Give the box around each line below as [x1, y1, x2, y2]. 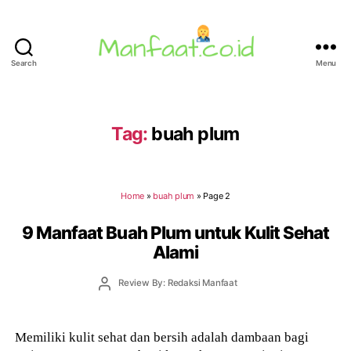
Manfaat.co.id [174, 68, 260, 85]
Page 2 [203, 190, 230, 201]
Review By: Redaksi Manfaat [118, 277, 237, 289]
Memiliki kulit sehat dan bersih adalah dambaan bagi [15, 329, 309, 346]
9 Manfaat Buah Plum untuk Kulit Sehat [21, 221, 330, 243]
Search [11, 59, 37, 68]
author [103, 290, 132, 302]
